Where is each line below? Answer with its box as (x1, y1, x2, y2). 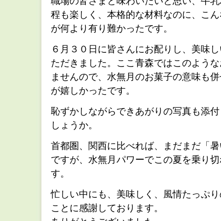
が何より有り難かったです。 (51, 23, 173, 34)
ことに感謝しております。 (51, 203, 163, 213)
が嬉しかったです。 (51, 85, 135, 96)
